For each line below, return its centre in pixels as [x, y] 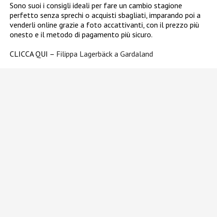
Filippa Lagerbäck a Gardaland [105, 54]
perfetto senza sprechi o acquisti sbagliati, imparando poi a [105, 15]
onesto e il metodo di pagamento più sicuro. [81, 34]
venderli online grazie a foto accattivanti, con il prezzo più [104, 24]
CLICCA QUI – [33, 54]
